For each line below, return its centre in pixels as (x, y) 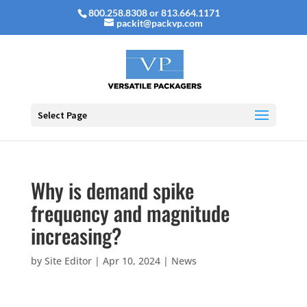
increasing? (76, 235)
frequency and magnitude (130, 213)
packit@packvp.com (159, 23)
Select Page (62, 115)
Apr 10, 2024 (131, 261)
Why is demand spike (112, 190)
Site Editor (68, 261)
